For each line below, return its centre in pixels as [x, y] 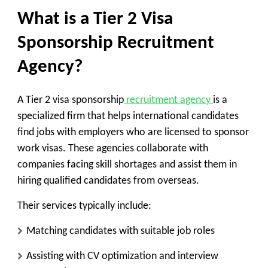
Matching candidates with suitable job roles [121, 231]
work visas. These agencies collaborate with [113, 148]
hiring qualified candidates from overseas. [108, 181]
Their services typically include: [84, 206]
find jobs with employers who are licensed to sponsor [133, 132]
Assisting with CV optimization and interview [122, 256]
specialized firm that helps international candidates [128, 116]
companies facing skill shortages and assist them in [127, 165]
